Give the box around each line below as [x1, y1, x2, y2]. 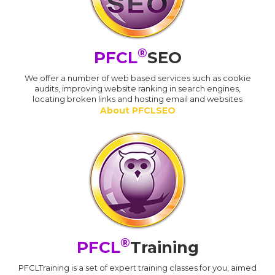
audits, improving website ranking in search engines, [34, 83, 241, 93]
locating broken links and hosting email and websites [33, 93, 242, 104]
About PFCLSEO [99, 104, 176, 116]
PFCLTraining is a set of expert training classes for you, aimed [18, 262, 257, 273]
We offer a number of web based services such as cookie [24, 72, 251, 83]
